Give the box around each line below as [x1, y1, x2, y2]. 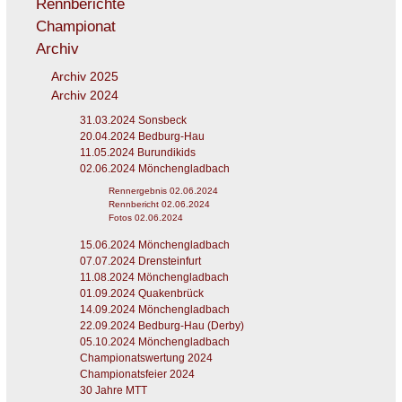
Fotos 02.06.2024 [108, 213, 183, 223]
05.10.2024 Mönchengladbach [79, 336, 230, 349]
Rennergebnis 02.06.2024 [108, 186, 218, 197]
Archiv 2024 [50, 88, 118, 103]
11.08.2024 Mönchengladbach [79, 271, 229, 284]
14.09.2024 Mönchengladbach [79, 303, 230, 317]
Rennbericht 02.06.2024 [108, 199, 210, 210]
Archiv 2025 [50, 69, 118, 84]
